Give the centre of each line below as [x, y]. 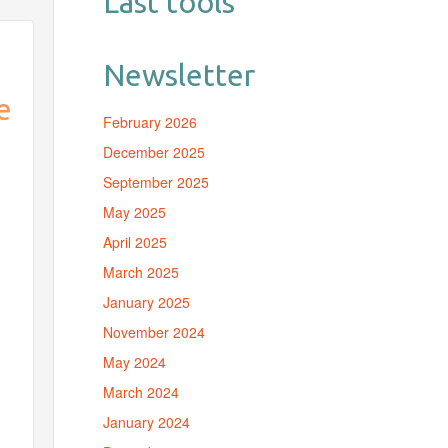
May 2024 [134, 362]
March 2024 [140, 392]
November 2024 [153, 332]
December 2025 [153, 152]
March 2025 [140, 272]
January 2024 [146, 422]
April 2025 [134, 242]
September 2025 [155, 182]
